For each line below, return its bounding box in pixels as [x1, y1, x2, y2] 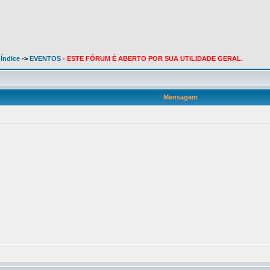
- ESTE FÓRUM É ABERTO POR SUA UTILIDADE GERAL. [63, 55, 243, 62]
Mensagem [163, 93, 198, 101]
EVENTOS [30, 55, 63, 62]
